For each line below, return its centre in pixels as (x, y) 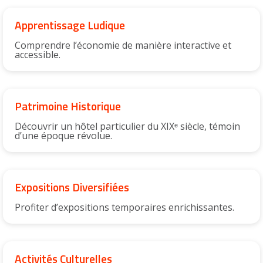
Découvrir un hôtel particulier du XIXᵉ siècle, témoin (127, 127)
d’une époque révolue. (63, 136)
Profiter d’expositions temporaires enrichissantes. (124, 208)
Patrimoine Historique (68, 106)
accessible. (38, 55)
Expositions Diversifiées (72, 187)
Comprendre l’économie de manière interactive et (123, 45)
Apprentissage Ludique (70, 25)
